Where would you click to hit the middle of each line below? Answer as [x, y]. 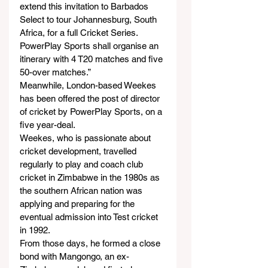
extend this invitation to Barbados [85, 6]
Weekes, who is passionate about [86, 138]
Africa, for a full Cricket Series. [80, 33]
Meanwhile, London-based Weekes [89, 85]
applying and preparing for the [78, 204]
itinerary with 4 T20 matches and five [92, 59]
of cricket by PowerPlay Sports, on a [92, 112]
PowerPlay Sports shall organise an [90, 46]
